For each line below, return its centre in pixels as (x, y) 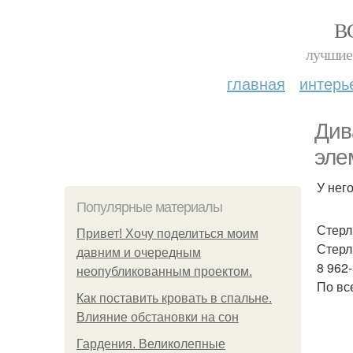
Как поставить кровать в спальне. (174, 298)
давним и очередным (139, 253)
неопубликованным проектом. (164, 271)
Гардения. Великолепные (151, 344)
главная (256, 83)
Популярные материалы (149, 207)
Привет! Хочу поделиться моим (167, 234)
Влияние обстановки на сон (158, 317)
